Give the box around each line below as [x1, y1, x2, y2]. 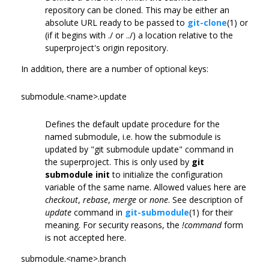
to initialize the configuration [110, 168, 223, 180]
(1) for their [189, 206, 233, 218]
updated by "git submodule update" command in [45, 143, 234, 155]
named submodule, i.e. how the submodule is [45, 130, 221, 142]
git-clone [187, 16, 227, 28]
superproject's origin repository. [45, 41, 168, 53]
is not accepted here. [45, 231, 126, 243]
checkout [45, 193, 78, 205]
